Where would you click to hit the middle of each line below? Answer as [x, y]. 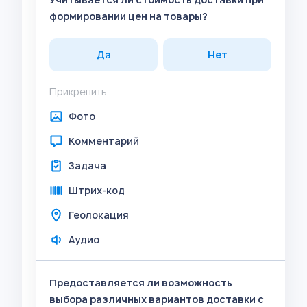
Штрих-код [97, 190]
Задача [87, 165]
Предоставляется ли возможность [141, 283]
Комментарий [104, 141]
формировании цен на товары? [128, 16]
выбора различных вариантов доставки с [157, 299]
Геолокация [99, 215]
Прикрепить [78, 91]
